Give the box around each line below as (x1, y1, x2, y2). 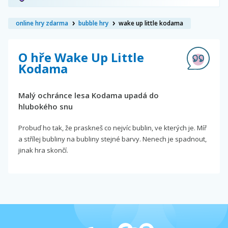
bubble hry (78, 18, 108, 27)
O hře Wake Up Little (18, 48, 144, 66)
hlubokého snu (18, 101, 73, 111)
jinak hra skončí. (18, 145, 68, 155)
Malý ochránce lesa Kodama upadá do (18, 90, 159, 100)
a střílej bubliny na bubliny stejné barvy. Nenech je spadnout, (18, 134, 207, 144)
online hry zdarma (16, 18, 68, 27)
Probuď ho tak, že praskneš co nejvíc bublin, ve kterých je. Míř (18, 123, 207, 132)
